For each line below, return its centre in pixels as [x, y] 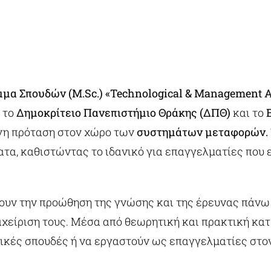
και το [248, 113]
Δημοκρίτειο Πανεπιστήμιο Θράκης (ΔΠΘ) [123, 113]
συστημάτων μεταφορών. [201, 132]
